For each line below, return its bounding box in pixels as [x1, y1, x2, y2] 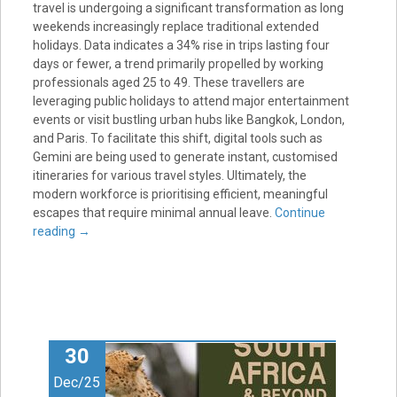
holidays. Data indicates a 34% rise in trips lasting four [32, 37, 330, 52]
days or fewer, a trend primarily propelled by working [32, 56, 323, 71]
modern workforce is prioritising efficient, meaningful [32, 186, 328, 201]
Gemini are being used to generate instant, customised [32, 149, 338, 164]
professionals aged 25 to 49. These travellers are [32, 74, 305, 90]
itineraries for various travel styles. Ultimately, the [32, 167, 307, 183]
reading [32, 223, 78, 238]
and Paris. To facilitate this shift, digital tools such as [32, 130, 323, 145]
